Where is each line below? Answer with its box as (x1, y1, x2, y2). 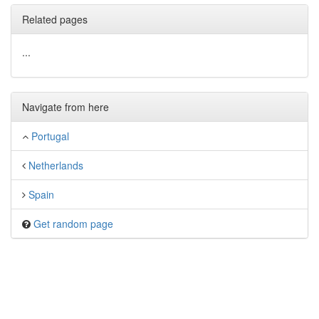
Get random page (33, 216, 113, 231)
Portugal (31, 129, 69, 143)
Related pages (22, 12, 88, 26)
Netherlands (28, 158, 83, 172)
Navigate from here (22, 100, 109, 114)
